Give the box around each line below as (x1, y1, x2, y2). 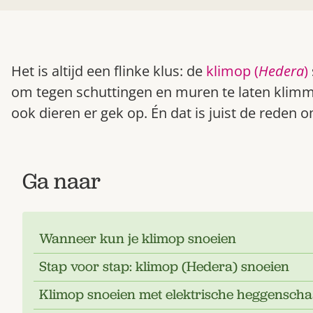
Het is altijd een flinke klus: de (11, 61, 206, 80)
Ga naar (22, 166, 101, 196)
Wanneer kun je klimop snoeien (39, 229, 236, 247)
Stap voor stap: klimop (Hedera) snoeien (39, 257, 289, 276)
